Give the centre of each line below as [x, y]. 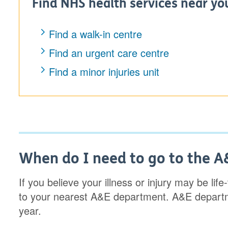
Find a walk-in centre [96, 34]
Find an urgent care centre [109, 53]
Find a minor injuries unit [104, 72]
